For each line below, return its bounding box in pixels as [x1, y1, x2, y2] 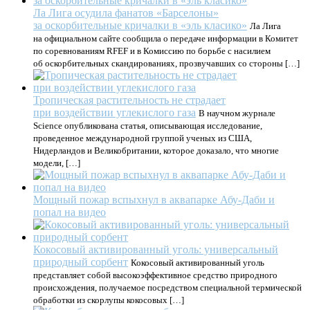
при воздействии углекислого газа [33, 107, 196, 118]
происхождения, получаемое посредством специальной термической [33, 282, 302, 293]
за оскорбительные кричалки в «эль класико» [33, 19, 247, 31]
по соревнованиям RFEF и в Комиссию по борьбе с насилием [33, 46, 271, 56]
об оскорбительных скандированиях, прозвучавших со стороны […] [33, 58, 300, 69]
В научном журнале [199, 108, 275, 118]
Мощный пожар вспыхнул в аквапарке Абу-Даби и [33, 194, 275, 206]
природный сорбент [33, 256, 128, 268]
